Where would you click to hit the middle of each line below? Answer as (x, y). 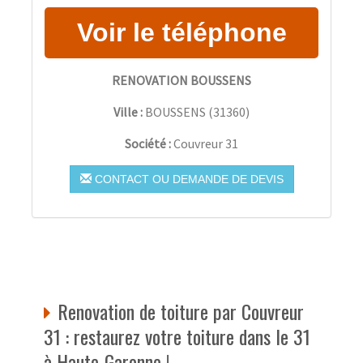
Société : (149, 143)
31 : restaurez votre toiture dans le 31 (177, 336)
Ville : (128, 111)
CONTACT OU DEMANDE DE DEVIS (187, 179)
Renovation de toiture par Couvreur (181, 311)
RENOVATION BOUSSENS (181, 80)
